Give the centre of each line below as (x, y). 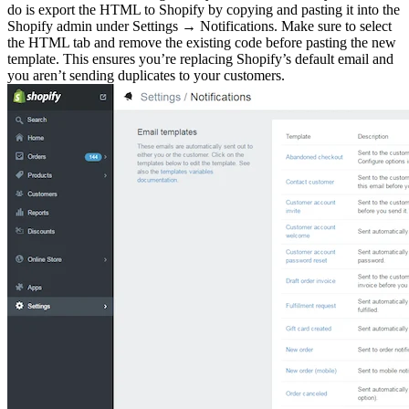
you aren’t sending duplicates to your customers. (146, 76)
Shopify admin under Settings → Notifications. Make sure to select (199, 26)
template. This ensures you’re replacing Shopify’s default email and (200, 59)
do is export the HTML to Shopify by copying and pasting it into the (204, 10)
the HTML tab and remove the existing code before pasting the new (202, 43)
